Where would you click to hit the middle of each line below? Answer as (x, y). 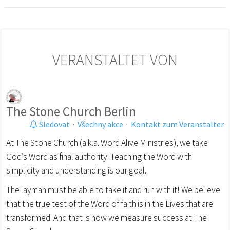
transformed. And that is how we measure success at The (107, 217)
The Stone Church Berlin (71, 111)
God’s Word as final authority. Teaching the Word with (99, 156)
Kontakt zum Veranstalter (177, 124)
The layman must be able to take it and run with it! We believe (113, 190)
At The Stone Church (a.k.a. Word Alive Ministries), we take (107, 142)
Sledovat (54, 124)
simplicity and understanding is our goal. (76, 170)
